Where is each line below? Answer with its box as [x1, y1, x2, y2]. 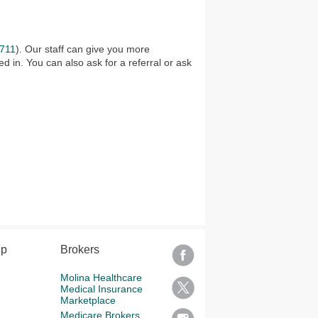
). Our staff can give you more [16, 43, 150, 55]
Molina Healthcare [60, 272, 142, 283]
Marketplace [60, 295, 116, 306]
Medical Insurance [60, 283, 143, 295]
